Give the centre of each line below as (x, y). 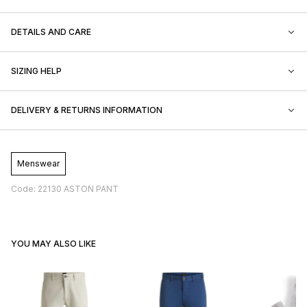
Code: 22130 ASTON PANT (65, 188)
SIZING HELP (36, 71)
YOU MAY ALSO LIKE (53, 243)
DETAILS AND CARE (51, 32)
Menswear (38, 163)
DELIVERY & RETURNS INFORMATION (87, 110)
